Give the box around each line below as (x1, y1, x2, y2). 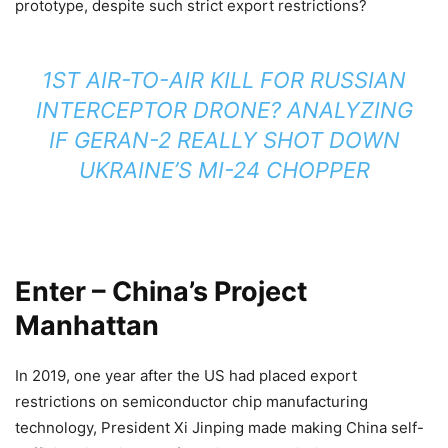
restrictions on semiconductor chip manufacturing (15, 392, 368, 412)
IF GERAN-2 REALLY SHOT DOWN (48, 127, 400, 154)
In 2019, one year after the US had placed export (15, 366, 357, 386)
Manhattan (15, 309, 159, 343)
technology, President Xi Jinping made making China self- (15, 418, 424, 438)
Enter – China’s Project (15, 275, 307, 309)
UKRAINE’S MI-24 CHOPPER (78, 157, 370, 184)
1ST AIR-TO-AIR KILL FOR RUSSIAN (42, 67, 406, 94)
